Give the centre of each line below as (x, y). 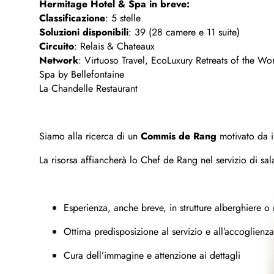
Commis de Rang (179, 136)
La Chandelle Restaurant (88, 89)
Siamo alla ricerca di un (90, 136)
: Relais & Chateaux (114, 46)
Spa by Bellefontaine (82, 75)
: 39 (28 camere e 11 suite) (184, 32)
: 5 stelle (123, 18)
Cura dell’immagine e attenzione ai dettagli (152, 256)
